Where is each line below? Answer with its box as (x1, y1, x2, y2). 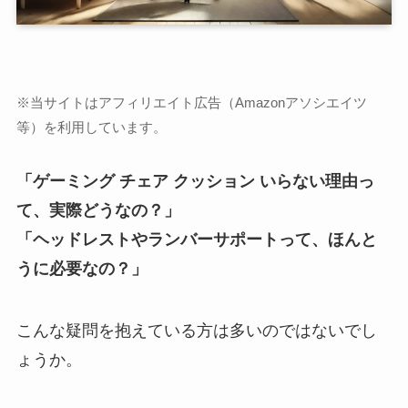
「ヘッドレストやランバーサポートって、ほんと (15, 230, 377, 250)
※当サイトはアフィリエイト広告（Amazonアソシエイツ (15, 95, 367, 111)
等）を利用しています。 (15, 119, 167, 136)
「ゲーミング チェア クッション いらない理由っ (15, 172, 374, 191)
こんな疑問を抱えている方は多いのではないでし (15, 321, 377, 341)
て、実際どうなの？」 (15, 201, 180, 220)
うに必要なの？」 (15, 260, 148, 279)
